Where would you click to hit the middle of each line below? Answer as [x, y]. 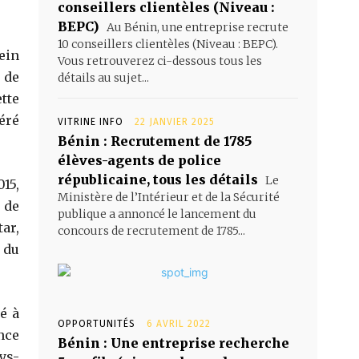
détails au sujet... [103, 77]
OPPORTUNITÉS [97, 323]
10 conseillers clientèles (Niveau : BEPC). [168, 44]
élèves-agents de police [139, 160]
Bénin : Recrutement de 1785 [155, 141]
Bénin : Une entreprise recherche [173, 343]
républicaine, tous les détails [158, 179]
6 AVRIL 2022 [179, 323]
